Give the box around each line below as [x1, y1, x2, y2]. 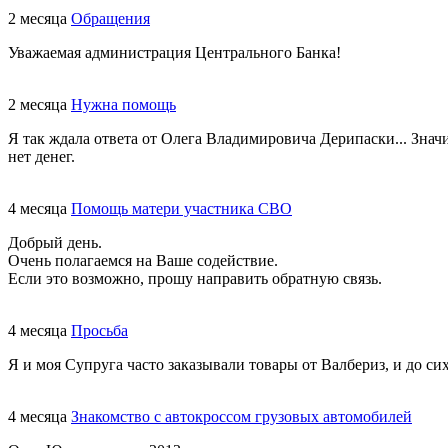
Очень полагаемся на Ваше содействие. [8, 252, 278, 270]
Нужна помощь [71, 96, 176, 114]
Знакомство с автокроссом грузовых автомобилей [71, 408, 412, 426]
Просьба [71, 322, 128, 340]
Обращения [71, 10, 150, 28]
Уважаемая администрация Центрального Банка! [8, 44, 341, 62]
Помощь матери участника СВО [71, 200, 292, 218]
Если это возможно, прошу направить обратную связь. [8, 270, 382, 288]
